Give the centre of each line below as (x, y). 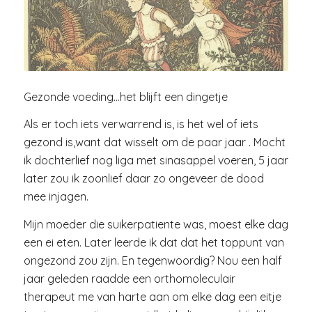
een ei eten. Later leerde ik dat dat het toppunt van (154, 242)
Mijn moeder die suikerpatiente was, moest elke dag (156, 224)
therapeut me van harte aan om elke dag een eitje (152, 296)
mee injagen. (56, 197)
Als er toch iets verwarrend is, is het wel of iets (141, 124)
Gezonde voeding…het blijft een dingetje (125, 96)
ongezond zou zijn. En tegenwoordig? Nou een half (153, 260)
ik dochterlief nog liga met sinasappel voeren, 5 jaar (156, 161)
